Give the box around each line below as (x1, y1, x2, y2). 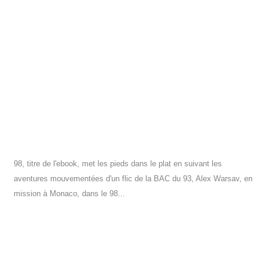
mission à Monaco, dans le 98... (14, 189, 126, 199)
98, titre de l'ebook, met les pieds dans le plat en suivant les (14, 159, 223, 169)
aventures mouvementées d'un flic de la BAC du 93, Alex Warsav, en (14, 174, 253, 184)
